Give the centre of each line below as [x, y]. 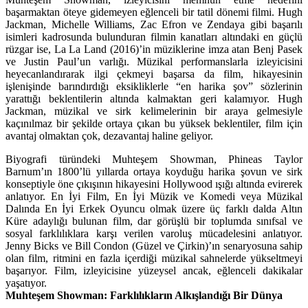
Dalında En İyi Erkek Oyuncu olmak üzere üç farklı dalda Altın [154, 208]
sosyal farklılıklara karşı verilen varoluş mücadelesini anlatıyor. [154, 233]
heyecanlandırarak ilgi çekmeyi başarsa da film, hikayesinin [154, 74]
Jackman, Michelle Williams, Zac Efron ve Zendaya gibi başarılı [154, 24]
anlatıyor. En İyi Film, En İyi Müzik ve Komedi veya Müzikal [154, 196]
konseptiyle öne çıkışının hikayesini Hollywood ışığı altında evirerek [154, 184]
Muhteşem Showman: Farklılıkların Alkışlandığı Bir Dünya [144, 295]
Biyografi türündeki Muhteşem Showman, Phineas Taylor [154, 159]
